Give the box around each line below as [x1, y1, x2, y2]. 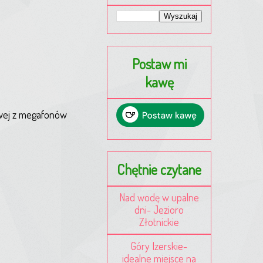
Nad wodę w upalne [119, 190, 199, 204]
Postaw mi [131, 54, 187, 73]
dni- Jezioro [134, 203, 184, 216]
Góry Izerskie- [131, 239, 187, 252]
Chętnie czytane [117, 160, 201, 178]
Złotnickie [139, 215, 179, 228]
